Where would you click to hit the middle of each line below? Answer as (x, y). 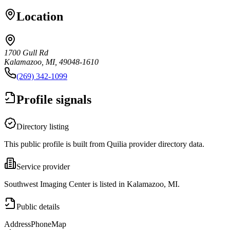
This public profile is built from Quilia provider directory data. (104, 144)
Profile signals (54, 99)
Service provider (43, 166)
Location (40, 16)
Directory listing (43, 126)
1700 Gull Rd (26, 52)
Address (17, 224)
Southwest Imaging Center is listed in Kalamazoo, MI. (92, 184)
